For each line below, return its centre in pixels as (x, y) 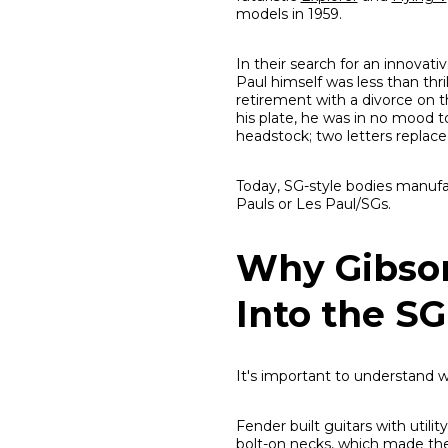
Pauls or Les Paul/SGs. (313, 204)
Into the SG (340, 314)
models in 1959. (288, 14)
